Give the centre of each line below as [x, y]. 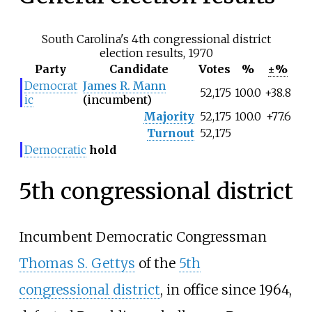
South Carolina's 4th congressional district [156, 39]
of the [157, 264]
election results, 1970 [156, 53]
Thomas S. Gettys [77, 264]
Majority [169, 117]
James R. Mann [124, 86]
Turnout [171, 133]
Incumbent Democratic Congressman [142, 237]
